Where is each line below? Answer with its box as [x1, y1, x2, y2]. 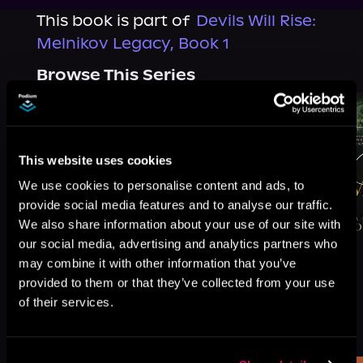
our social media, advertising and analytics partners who [19, 237, 337, 251]
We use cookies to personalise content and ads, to [19, 178, 305, 193]
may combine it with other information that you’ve [19, 256, 297, 271]
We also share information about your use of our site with [19, 217, 341, 232]
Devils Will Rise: [195, 11, 316, 30]
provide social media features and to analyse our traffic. [19, 198, 333, 212]
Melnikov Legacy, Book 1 [36, 34, 229, 53]
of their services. [19, 295, 113, 310]
